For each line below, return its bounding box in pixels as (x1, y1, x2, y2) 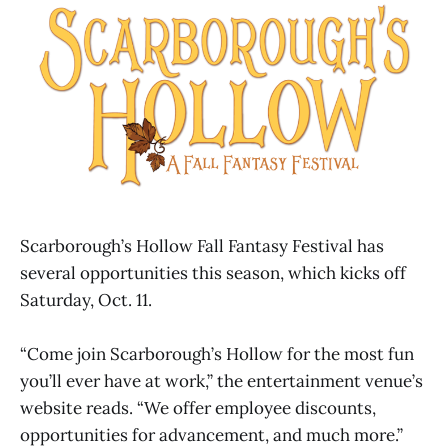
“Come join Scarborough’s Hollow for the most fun (20, 343, 414, 366)
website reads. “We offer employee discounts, (20, 397, 376, 420)
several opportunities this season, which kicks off (20, 262, 406, 285)
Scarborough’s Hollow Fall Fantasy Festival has (20, 235, 384, 258)
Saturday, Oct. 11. (20, 289, 152, 312)
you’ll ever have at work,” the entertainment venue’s (20, 370, 423, 393)
